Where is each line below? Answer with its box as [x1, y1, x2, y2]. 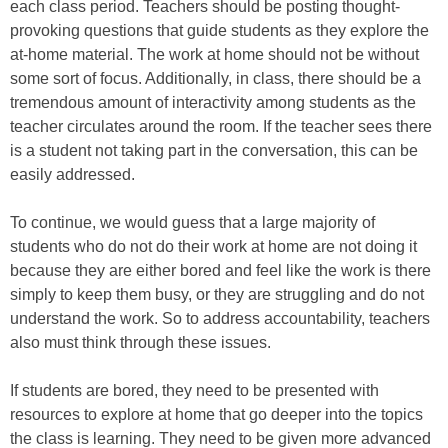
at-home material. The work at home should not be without [10, 46, 419, 63]
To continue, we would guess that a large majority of [10, 214, 375, 231]
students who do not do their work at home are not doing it [10, 238, 417, 255]
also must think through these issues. [10, 334, 271, 351]
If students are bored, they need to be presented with [10, 382, 379, 399]
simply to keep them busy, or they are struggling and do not [10, 286, 424, 303]
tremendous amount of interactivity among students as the [10, 94, 416, 111]
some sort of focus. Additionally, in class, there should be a [10, 70, 421, 87]
